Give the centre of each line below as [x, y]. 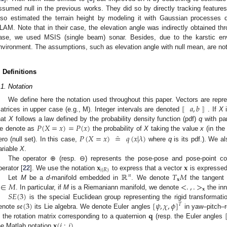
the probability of [117, 128]
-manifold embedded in [85, 177]
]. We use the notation [63, 168]
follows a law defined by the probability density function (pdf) [106, 119]
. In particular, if [39, 187]
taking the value [175, 128]
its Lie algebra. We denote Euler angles [92, 206]
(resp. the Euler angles [189, 216]
